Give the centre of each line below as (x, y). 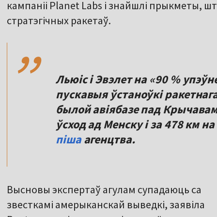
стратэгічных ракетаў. (59, 21)
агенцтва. (108, 139)
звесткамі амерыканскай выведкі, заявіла (106, 205)
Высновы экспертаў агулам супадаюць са (104, 190)
